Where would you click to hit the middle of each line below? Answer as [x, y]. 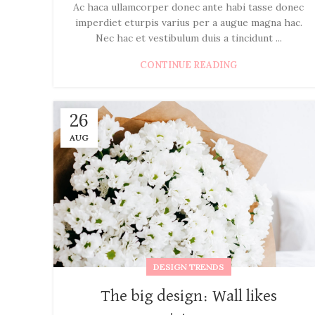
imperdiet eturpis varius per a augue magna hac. [188, 23]
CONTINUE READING [188, 65]
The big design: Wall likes [188, 296]
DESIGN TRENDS [188, 267]
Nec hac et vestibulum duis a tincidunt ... [188, 38]
